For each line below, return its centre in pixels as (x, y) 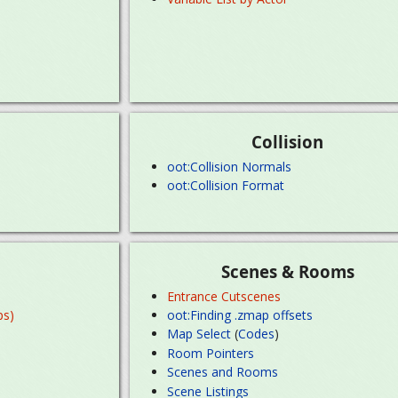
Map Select (199, 334)
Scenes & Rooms (287, 272)
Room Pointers (211, 353)
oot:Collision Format (226, 185)
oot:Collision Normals (230, 166)
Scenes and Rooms (223, 372)
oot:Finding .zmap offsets (240, 314)
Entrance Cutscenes (224, 296)
